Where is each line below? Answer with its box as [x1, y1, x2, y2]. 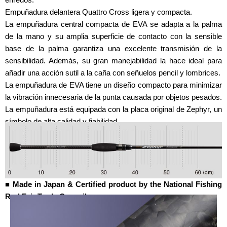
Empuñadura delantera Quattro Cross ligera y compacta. [5, 7, 192, 16]
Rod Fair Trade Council [5, 192, 87, 201]
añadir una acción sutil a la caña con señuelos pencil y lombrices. [5, 68, 220, 77]
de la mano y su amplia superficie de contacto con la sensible [5, 31, 222, 41]
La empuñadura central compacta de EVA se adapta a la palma [5, 19, 222, 28]
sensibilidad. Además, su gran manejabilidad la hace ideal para [5, 56, 222, 65]
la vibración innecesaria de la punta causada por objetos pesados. [5, 92, 222, 101]
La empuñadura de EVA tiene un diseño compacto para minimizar [5, 80, 222, 89]
